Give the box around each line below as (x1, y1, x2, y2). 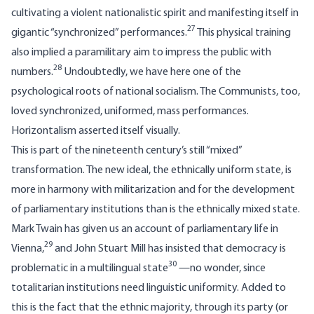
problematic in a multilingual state (11, 263, 168, 275)
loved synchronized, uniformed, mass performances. (11, 106, 249, 118)
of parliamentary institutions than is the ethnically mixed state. (11, 204, 300, 216)
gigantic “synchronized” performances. (11, 27, 187, 39)
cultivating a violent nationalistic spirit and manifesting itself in (11, 8, 299, 20)
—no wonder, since (177, 263, 266, 275)
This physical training (196, 27, 291, 39)
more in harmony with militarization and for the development (11, 184, 295, 196)
